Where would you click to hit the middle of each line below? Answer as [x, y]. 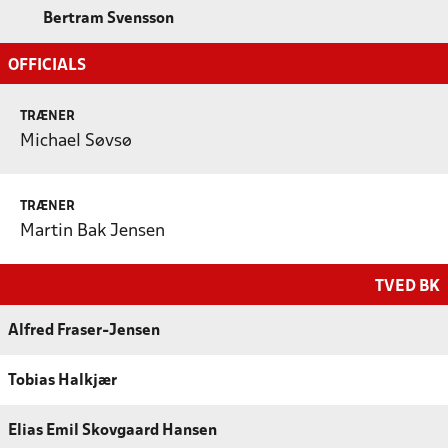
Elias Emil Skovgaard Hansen [112, 430]
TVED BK [407, 286]
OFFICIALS [47, 65]
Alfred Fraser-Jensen [84, 330]
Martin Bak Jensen [92, 231]
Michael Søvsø [76, 141]
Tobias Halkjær [62, 380]
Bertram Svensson [108, 18]
